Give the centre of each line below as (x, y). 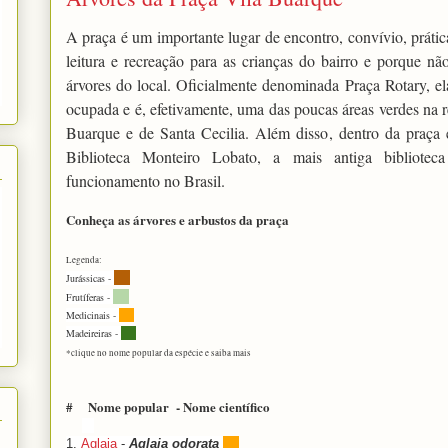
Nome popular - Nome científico (179, 406)
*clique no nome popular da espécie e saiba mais (158, 352)
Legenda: (84, 259)
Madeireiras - (93, 332)
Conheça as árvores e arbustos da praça (177, 219)
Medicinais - (92, 314)
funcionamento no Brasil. (145, 180)
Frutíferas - (89, 296)
